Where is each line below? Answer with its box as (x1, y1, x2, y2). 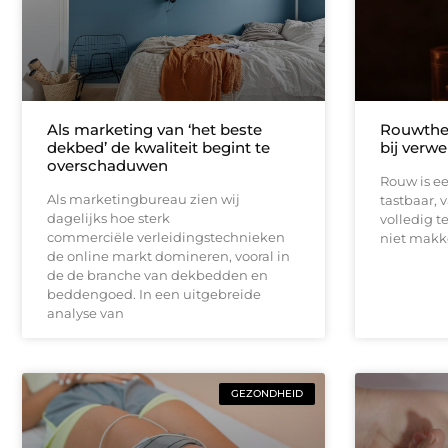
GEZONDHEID (230, 387, 303, 401)
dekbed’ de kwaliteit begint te (47, 138, 270, 158)
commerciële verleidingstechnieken (47, 229, 285, 246)
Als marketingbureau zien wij (47, 191, 240, 208)
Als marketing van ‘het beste (47, 120, 262, 140)
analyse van (47, 305, 124, 322)
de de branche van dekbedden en (47, 267, 268, 284)
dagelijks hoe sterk (47, 210, 170, 227)
